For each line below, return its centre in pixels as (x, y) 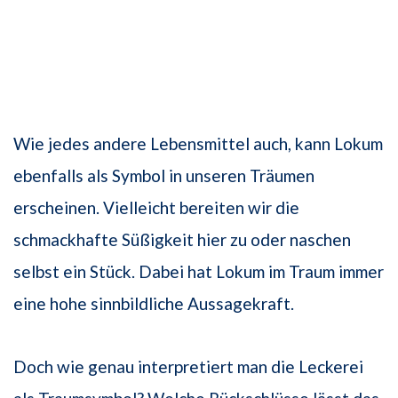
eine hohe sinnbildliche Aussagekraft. (154, 304)
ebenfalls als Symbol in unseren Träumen (164, 176)
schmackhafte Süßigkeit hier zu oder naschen (182, 240)
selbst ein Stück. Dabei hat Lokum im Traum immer (199, 272)
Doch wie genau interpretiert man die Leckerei (188, 367)
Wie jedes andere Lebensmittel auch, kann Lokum (198, 144)
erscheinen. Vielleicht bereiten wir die (156, 208)
